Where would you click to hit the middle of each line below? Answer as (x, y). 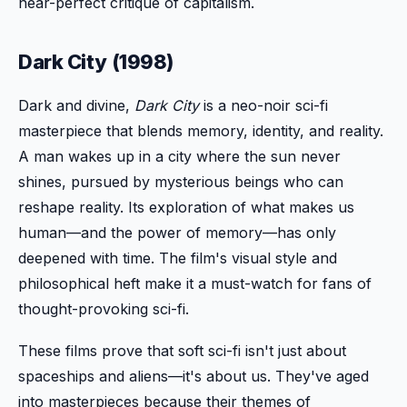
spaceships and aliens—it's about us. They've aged (194, 376)
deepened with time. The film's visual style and (178, 258)
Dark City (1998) (96, 61)
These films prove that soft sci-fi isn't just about (182, 350)
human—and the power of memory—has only (177, 232)
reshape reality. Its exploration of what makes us (186, 207)
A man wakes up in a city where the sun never (179, 156)
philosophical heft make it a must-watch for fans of (195, 283)
